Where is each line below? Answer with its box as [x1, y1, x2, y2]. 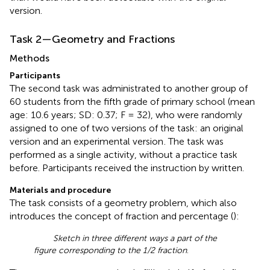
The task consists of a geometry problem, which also [10, 196, 237, 209]
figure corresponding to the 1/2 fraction [34, 245, 187, 256]
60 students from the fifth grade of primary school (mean [10, 95, 255, 107]
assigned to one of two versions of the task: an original [10, 122, 243, 134]
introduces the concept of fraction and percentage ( [10, 210, 233, 222]
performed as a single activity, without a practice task [10, 148, 237, 160]
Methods [10, 52, 49, 64]
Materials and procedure [10, 184, 111, 195]
